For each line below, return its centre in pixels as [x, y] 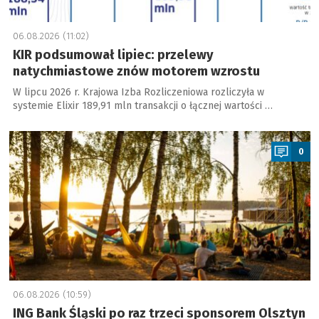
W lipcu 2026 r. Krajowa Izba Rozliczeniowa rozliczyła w [138, 92]
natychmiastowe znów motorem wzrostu [136, 71]
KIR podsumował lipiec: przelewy [113, 55]
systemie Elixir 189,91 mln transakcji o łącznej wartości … [142, 106]
